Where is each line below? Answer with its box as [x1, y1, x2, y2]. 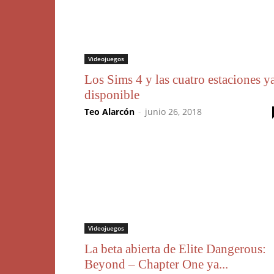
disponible [84, 87, 139, 102]
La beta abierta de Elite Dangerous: [84, 242, 266, 256]
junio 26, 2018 [145, 106, 202, 117]
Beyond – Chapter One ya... [84, 257, 228, 272]
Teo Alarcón [84, 106, 135, 117]
